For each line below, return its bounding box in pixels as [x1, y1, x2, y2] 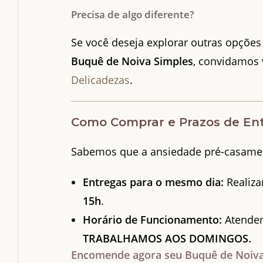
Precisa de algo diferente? [71, 7, 195, 21]
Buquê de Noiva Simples [71, 53, 194, 68]
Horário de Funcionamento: [83, 212, 222, 227]
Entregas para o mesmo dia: [83, 174, 224, 189]
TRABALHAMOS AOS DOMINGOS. [83, 231, 252, 245]
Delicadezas [71, 72, 130, 87]
